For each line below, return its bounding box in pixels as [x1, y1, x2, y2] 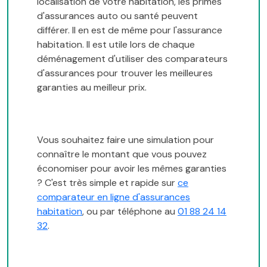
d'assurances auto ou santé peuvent [37, 9, 198, 22]
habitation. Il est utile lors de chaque [37, 38, 195, 51]
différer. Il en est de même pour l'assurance [37, 23, 222, 36]
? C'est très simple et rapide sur [37, 176, 178, 189]
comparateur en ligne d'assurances [37, 190, 190, 203]
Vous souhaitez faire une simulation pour [37, 133, 214, 146]
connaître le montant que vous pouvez [37, 147, 207, 160]
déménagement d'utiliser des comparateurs [37, 52, 228, 65]
